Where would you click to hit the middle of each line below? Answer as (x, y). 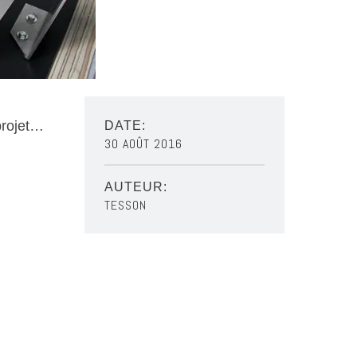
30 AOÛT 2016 (143, 144)
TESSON (125, 205)
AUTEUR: (135, 187)
